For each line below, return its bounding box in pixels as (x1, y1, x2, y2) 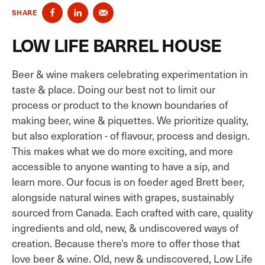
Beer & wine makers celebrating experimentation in (12, 66, 248, 81)
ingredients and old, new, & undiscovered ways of (12, 220, 238, 235)
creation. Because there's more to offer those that (12, 235, 240, 250)
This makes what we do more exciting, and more (12, 143, 233, 158)
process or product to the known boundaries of (12, 97, 228, 112)
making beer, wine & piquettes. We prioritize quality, (12, 112, 248, 127)
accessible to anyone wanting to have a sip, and (12, 159, 230, 173)
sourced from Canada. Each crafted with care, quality (12, 205, 253, 219)
